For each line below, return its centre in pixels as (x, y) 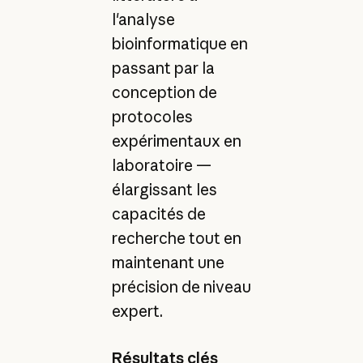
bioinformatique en (179, 43)
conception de (164, 92)
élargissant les (164, 189)
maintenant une (168, 262)
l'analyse (143, 19)
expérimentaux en (176, 141)
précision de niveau (181, 286)
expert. (137, 311)
